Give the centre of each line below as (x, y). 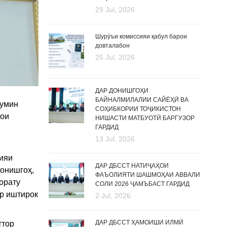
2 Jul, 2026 (113, 196)
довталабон (112, 46)
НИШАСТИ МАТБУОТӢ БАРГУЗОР (145, 118)
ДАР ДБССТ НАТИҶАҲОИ (132, 166)
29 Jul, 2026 (115, 10)
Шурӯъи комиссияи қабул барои (141, 36)
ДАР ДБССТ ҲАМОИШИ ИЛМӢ (139, 222)
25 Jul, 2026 (115, 57)
